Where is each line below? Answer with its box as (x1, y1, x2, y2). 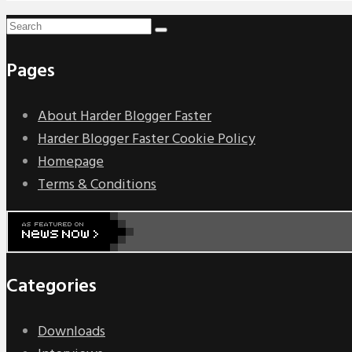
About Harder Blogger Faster (38, 104, 211, 128)
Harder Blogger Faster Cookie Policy (38, 127, 255, 151)
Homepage (38, 150, 104, 174)
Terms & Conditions (38, 173, 156, 196)
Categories (6, 271, 97, 302)
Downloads (38, 320, 105, 343)
